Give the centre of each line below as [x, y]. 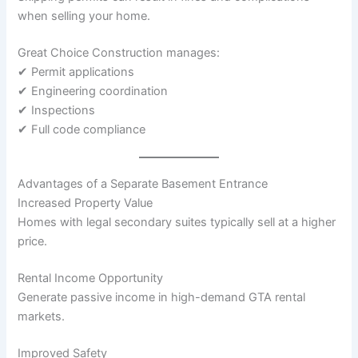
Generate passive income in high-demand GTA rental [162, 298]
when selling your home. [84, 16]
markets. [42, 317]
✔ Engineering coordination [93, 91]
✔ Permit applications [76, 72]
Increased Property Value [86, 203]
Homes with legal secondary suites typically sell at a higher [177, 223]
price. [33, 242]
